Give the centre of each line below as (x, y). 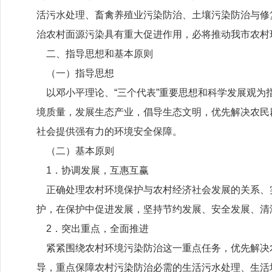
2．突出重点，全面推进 (93, 229)
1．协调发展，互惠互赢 (93, 170)
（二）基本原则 (75, 151)
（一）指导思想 (75, 73)
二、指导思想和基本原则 (95, 54)
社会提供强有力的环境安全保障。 (109, 131)
